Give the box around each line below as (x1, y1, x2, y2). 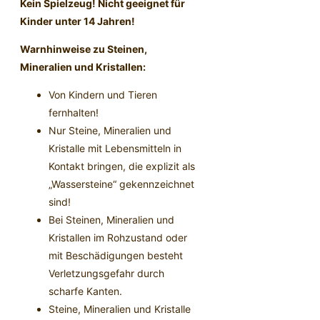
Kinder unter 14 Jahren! (20, 15, 135, 28)
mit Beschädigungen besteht (49, 249, 183, 262)
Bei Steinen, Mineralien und (49, 214, 174, 226)
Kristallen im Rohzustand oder (49, 231, 187, 244)
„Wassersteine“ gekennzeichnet (49, 178, 194, 191)
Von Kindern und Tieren (49, 89, 157, 101)
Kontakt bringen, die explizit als (49, 160, 195, 173)
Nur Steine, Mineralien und (49, 124, 171, 137)
